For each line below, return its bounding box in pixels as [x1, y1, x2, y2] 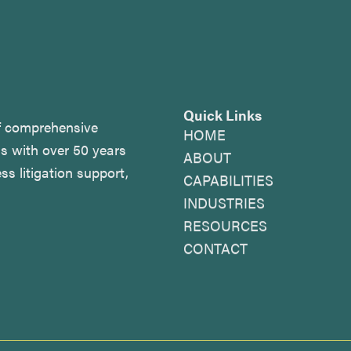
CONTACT [183, 238, 248, 258]
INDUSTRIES [183, 193, 265, 212]
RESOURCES [183, 215, 267, 235]
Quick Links [183, 105, 262, 125]
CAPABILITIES [183, 170, 273, 190]
